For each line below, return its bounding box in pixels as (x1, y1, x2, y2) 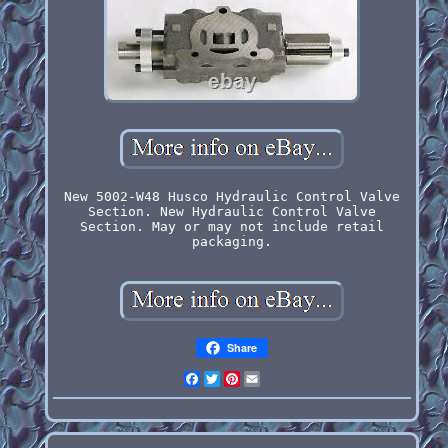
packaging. (191, 233, 272, 249)
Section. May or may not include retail (79, 218, 384, 234)
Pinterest (239, 370, 312, 386)
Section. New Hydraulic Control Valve (87, 203, 376, 219)
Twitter (219, 370, 276, 386)
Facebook (199, 370, 264, 386)
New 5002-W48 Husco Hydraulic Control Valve (63, 188, 400, 204)
